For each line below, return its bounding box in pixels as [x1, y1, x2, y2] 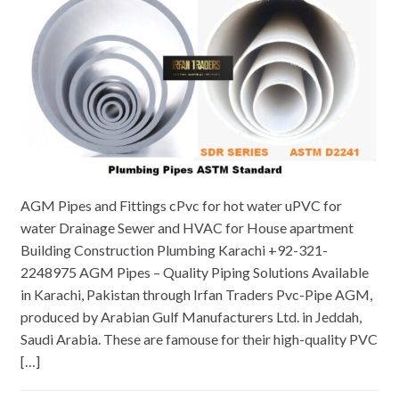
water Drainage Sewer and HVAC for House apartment [20, 219, 354, 237]
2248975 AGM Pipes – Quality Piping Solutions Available [20, 264, 369, 281]
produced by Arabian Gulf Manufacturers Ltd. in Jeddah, [20, 308, 362, 326]
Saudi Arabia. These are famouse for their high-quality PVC [20, 330, 378, 348]
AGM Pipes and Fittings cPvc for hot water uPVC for [20, 197, 342, 215]
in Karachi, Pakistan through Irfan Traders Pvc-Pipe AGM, [20, 286, 372, 304]
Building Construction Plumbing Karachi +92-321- [20, 241, 328, 259]
